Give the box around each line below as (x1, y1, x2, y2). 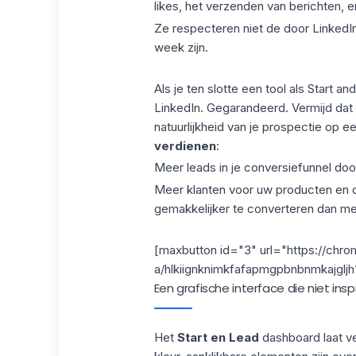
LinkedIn (153, 99, 200, 115)
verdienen (153, 137, 216, 153)
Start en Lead (176, 329, 259, 345)
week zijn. (153, 39, 208, 55)
